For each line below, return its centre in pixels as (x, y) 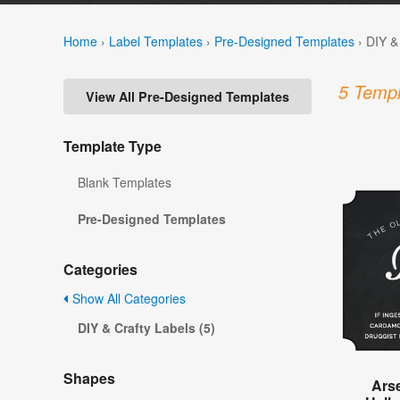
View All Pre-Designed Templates (187, 97)
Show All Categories (127, 299)
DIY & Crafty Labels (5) (146, 328)
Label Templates (156, 41)
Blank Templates (125, 183)
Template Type (112, 146)
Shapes (89, 379)
